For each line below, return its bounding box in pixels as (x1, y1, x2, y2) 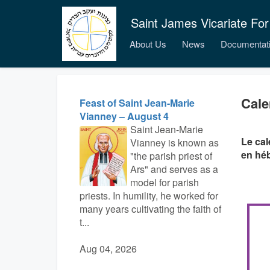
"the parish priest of (130, 149, 212, 163)
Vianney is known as (130, 136, 219, 149)
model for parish (130, 175, 199, 189)
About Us (130, 37, 166, 50)
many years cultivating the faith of (80, 202, 221, 216)
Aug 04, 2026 (80, 242, 137, 256)
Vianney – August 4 (80, 109, 169, 123)
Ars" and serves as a (130, 162, 218, 176)
